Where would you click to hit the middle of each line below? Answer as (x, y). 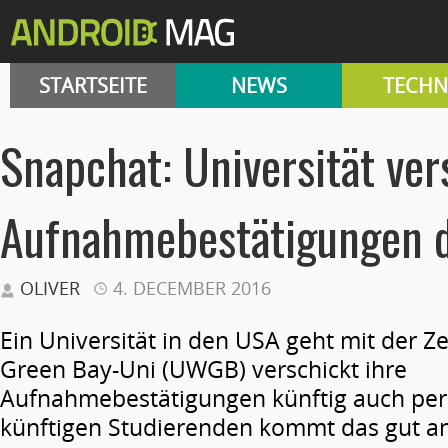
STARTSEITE (93, 85)
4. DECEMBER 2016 (192, 288)
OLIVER (50, 288)
